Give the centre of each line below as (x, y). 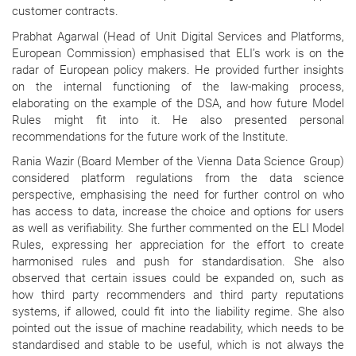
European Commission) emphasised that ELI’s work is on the (178, 53)
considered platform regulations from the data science (178, 178)
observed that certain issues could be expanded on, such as (178, 279)
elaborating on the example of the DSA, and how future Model (178, 103)
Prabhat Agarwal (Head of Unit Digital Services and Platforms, (178, 36)
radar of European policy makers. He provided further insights (178, 70)
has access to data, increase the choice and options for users (178, 212)
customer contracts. (65, 11)
